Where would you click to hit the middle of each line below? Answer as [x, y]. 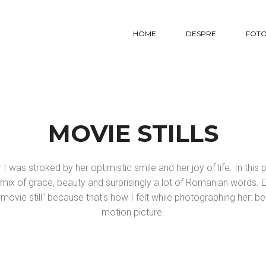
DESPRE [201, 34]
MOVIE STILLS [133, 133]
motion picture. [133, 212]
